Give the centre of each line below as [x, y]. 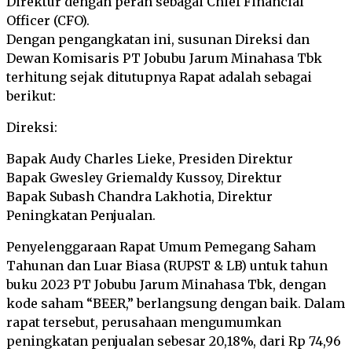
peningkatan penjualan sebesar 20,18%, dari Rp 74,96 [174, 341]
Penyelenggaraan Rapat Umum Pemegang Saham [161, 247]
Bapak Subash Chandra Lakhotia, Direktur [139, 196]
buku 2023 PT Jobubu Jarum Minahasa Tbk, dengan [166, 284]
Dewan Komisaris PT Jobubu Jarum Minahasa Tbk [164, 58]
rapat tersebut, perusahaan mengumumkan [144, 322]
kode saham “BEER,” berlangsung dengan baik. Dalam [176, 303]
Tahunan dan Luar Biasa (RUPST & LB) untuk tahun [167, 266]
